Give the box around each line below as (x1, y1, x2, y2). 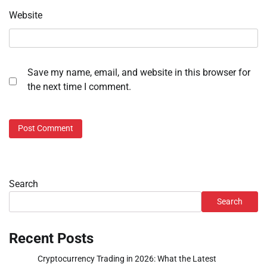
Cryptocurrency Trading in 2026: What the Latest (38, 253, 216, 263)
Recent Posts (9, 229, 94, 247)
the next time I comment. (27, 81, 131, 93)
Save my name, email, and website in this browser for (27, 67, 250, 79)
